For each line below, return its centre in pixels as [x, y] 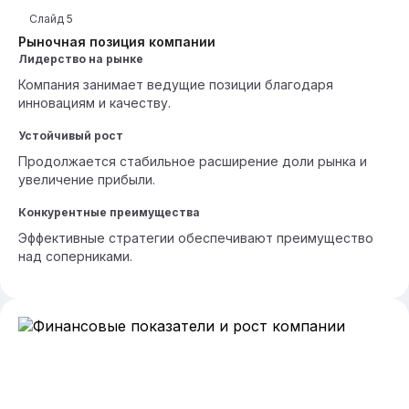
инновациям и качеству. [94, 103]
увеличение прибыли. [87, 179]
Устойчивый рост [71, 136]
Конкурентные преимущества [109, 212]
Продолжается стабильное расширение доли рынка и [193, 161]
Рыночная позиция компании [117, 42]
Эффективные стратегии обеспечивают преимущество [196, 238]
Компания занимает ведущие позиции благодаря [176, 84]
